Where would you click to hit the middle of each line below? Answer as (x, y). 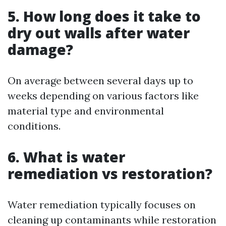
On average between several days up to (100, 80)
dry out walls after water (99, 33)
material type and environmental (86, 110)
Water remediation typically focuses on (102, 204)
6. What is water (66, 157)
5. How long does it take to (104, 16)
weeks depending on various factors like (103, 95)
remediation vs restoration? (110, 173)
